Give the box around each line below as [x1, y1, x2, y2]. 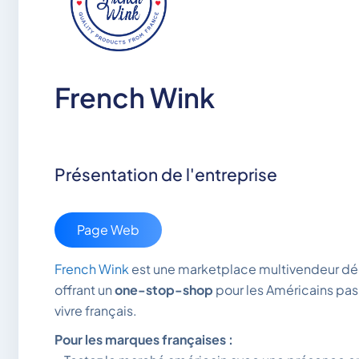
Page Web [77, 221, 139, 239]
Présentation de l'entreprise [54, 163, 277, 186]
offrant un [54, 281, 115, 299]
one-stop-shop [115, 281, 213, 299]
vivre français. [54, 302, 137, 320]
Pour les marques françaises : [54, 331, 233, 349]
